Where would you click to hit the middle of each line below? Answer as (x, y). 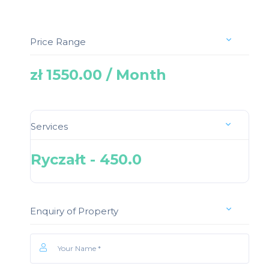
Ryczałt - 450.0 (86, 159)
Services (49, 126)
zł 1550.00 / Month (98, 74)
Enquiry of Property (74, 211)
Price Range (58, 41)
